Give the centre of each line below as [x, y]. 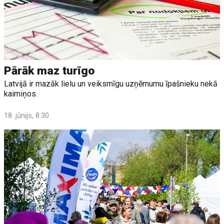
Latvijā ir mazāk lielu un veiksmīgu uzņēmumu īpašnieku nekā [111, 83]
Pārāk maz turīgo [49, 70]
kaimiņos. [21, 93]
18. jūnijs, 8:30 [27, 115]
